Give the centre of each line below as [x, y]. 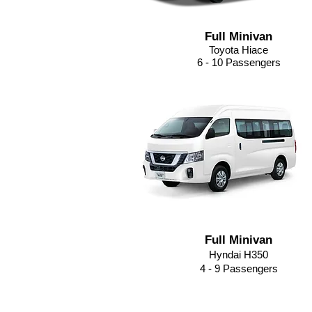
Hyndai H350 [239, 255]
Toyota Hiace [239, 50]
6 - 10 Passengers [239, 62]
